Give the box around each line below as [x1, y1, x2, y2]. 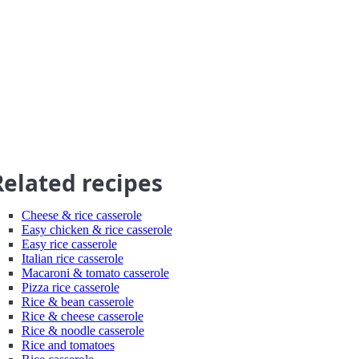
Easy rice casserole [21, 237, 117, 251]
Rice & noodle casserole [21, 324, 144, 337]
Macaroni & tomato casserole [21, 266, 169, 280]
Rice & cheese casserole [21, 309, 143, 323]
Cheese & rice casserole [21, 208, 142, 222]
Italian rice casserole [21, 252, 123, 265]
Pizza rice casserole [21, 280, 119, 294]
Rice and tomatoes [21, 338, 115, 352]
